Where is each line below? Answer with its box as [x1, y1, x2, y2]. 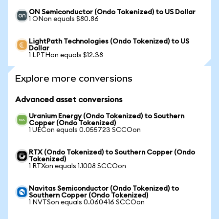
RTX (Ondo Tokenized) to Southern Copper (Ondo [29, 149, 195, 156]
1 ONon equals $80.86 [29, 16, 99, 22]
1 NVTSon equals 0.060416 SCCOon [29, 199, 145, 206]
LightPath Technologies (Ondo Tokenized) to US [29, 38, 189, 45]
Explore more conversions [15, 73, 132, 84]
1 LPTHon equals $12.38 [29, 52, 103, 59]
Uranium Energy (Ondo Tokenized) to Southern [29, 113, 184, 120]
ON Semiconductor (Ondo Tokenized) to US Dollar [29, 9, 196, 16]
